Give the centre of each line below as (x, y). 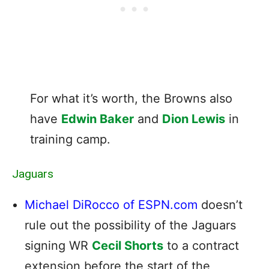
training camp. (70, 139)
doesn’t (220, 204)
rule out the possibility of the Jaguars (130, 225)
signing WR (58, 245)
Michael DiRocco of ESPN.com (111, 204)
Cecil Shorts (128, 245)
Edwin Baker (98, 119)
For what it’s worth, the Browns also (131, 98)
